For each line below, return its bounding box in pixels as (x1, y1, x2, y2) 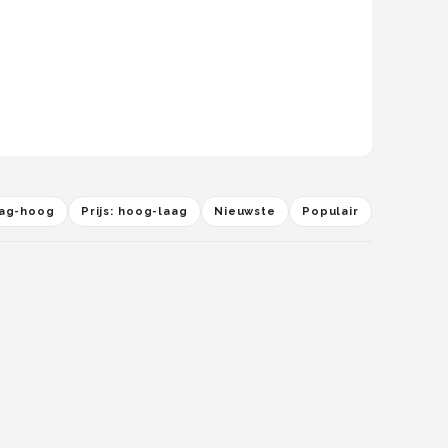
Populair (301, 205, 359, 218)
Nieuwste (213, 205, 276, 218)
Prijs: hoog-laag (80, 205, 188, 218)
